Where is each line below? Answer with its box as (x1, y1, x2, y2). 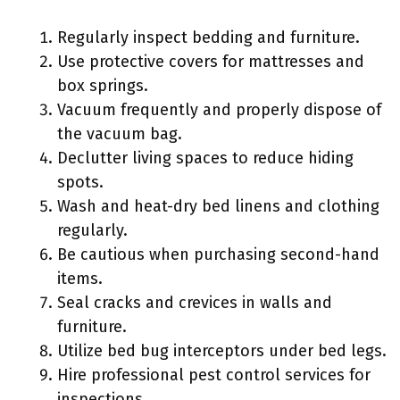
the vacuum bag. (57, 124, 182, 144)
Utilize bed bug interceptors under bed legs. (57, 341, 387, 361)
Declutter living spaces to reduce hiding (57, 148, 354, 168)
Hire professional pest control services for (57, 365, 371, 385)
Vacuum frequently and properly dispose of (57, 100, 381, 120)
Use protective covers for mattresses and (57, 52, 364, 71)
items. (57, 269, 103, 288)
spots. (57, 172, 104, 192)
